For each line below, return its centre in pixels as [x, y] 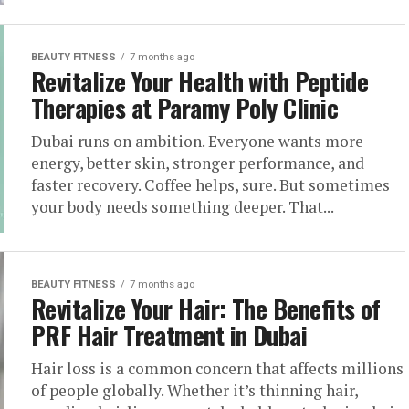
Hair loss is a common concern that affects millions [217, 368]
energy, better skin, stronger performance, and [198, 163]
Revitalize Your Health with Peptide [199, 81]
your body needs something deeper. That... [183, 207]
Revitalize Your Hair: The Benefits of [206, 309]
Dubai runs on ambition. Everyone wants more [197, 141]
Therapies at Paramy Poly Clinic [185, 108]
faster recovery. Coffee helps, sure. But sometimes [210, 185]
